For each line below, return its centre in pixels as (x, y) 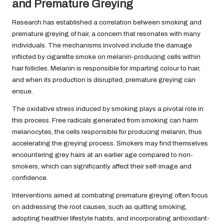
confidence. (30, 178)
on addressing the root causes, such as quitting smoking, (99, 207)
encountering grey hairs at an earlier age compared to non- (102, 155)
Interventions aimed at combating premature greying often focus (110, 195)
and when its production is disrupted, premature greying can (104, 80)
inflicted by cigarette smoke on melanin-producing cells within (106, 57)
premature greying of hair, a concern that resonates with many (106, 34)
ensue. (22, 91)
